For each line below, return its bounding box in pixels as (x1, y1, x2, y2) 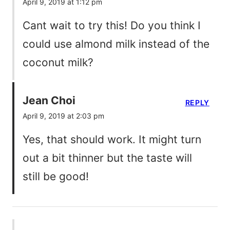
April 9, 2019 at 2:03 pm (23, 111, 104, 120)
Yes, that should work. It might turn (23, 132, 201, 146)
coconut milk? (23, 56, 93, 69)
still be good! (23, 169, 89, 183)
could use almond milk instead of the (23, 37, 209, 51)
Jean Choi (23, 93, 75, 107)
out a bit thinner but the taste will (23, 151, 192, 164)
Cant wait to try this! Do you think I (23, 19, 201, 32)
